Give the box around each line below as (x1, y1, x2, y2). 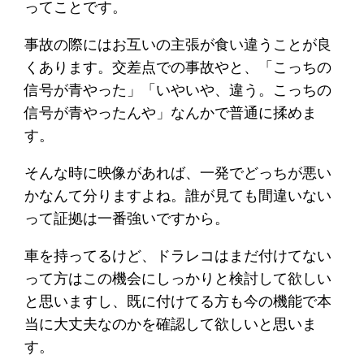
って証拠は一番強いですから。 (24, 209, 230, 227)
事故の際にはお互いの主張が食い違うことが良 (24, 35, 332, 53)
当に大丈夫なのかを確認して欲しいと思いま (24, 314, 318, 332)
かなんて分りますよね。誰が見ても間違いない (24, 186, 332, 204)
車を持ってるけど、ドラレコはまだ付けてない (24, 246, 332, 264)
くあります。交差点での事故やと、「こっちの (24, 58, 332, 76)
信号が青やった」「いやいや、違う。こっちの (24, 80, 332, 98)
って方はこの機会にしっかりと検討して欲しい (24, 269, 332, 287)
